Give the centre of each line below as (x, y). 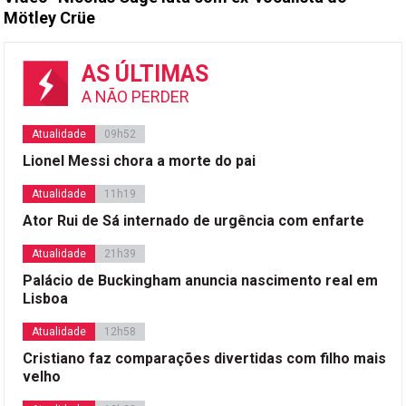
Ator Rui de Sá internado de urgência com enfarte (194, 220)
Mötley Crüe (50, 17)
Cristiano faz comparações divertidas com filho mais (205, 358)
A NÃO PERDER (136, 96)
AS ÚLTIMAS (145, 73)
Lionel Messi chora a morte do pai (140, 160)
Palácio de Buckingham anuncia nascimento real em (201, 280)
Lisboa (46, 298)
